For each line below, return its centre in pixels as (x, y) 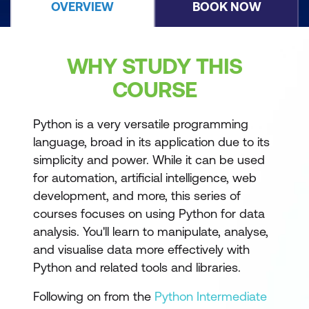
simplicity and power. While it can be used (149, 160)
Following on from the (94, 296)
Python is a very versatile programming (141, 124)
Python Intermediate (211, 296)
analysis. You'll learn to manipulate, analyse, (151, 231)
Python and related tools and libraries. (137, 267)
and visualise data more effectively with (141, 249)
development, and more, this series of (137, 196)
